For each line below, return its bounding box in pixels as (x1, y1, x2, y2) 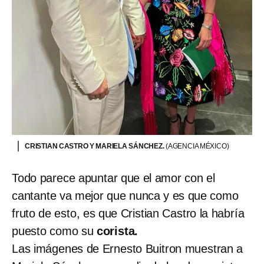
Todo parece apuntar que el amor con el (12, 171, 215, 184)
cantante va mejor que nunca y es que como (12, 189, 239, 202)
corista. (96, 224, 138, 237)
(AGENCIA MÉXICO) (166, 141, 229, 150)
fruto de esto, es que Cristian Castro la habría (12, 206, 245, 220)
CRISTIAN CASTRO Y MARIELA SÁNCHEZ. (25, 141, 166, 150)
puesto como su (12, 224, 97, 237)
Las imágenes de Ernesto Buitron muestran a (12, 242, 243, 255)
